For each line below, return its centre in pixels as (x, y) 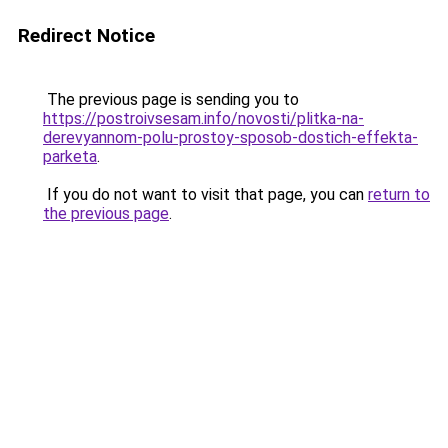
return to (399, 194)
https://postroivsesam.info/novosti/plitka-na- (203, 118)
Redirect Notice (86, 35)
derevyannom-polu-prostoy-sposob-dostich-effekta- (230, 137)
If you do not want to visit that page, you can (205, 194)
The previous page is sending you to (171, 99)
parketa (70, 156)
